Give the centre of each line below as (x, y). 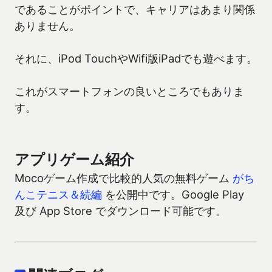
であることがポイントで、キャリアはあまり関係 (135, 9)
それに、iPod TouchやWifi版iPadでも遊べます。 (136, 59)
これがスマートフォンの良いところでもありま (129, 91)
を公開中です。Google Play (173, 195)
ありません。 (47, 26)
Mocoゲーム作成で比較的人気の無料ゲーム (124, 178)
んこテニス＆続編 (58, 195)
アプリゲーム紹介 (74, 160)
